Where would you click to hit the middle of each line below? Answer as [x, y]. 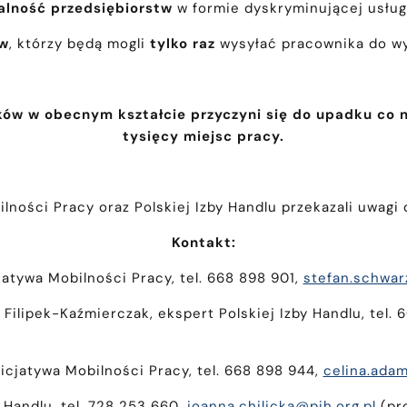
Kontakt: [203, 243]
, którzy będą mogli [79, 44]
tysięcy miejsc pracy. [203, 137]
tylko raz [182, 44]
